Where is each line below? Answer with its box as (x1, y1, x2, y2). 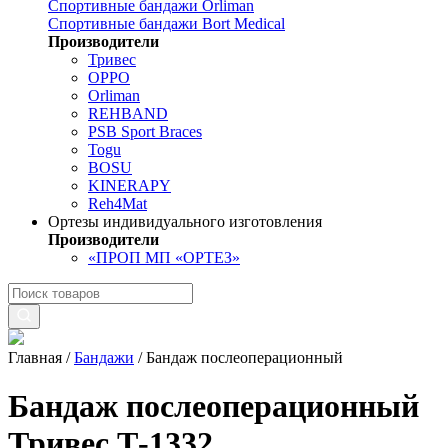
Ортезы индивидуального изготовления (48, 213, 322, 230)
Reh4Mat (88, 195, 147, 212)
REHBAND (88, 105, 168, 122)
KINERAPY (88, 177, 171, 194)
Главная (8, 349, 62, 366)
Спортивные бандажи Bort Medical (48, 15, 285, 32)
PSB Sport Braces (88, 123, 202, 140)
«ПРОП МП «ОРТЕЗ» (88, 249, 240, 266)
